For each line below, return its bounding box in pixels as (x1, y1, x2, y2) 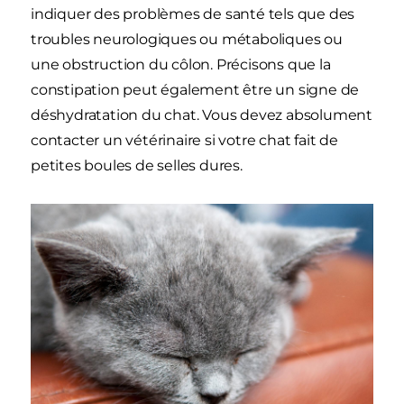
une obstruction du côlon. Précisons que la (31, 56, 331, 74)
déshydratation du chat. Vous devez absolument (31, 106, 372, 124)
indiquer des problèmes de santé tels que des (31, 5, 355, 23)
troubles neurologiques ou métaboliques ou (31, 31, 343, 49)
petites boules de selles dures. (31, 157, 243, 175)
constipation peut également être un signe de (31, 81, 360, 99)
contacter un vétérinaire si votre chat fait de (31, 132, 338, 150)
